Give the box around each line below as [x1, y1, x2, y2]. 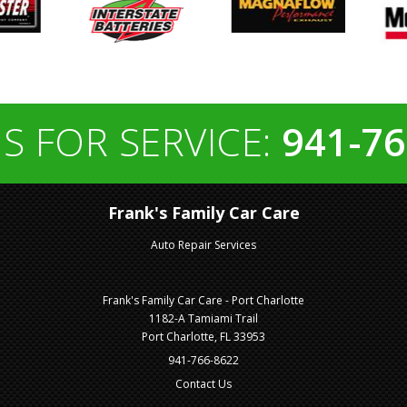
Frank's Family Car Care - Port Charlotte [103, 292, 304, 308]
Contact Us [175, 375, 232, 392]
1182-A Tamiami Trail [149, 310, 258, 326]
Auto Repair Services [151, 236, 256, 253]
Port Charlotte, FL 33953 [142, 328, 265, 344]
